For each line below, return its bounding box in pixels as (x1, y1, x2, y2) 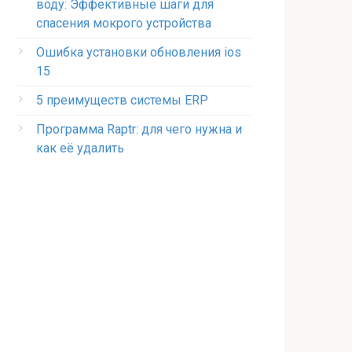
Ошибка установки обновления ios (36, 45, 241, 60)
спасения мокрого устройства (36, 16, 211, 31)
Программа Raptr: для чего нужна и (36, 122, 242, 137)
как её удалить (36, 141, 124, 156)
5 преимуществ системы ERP (36, 93, 208, 108)
